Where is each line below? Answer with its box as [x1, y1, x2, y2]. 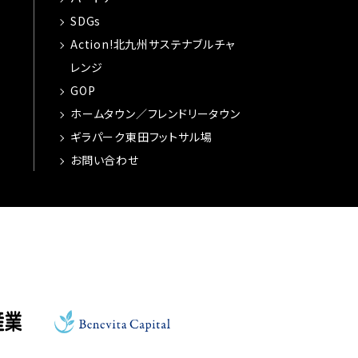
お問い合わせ [70, 152, 139, 168]
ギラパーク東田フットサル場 [70, 129, 213, 145]
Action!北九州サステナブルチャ [70, 36, 235, 52]
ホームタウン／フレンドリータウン [70, 105, 241, 121]
